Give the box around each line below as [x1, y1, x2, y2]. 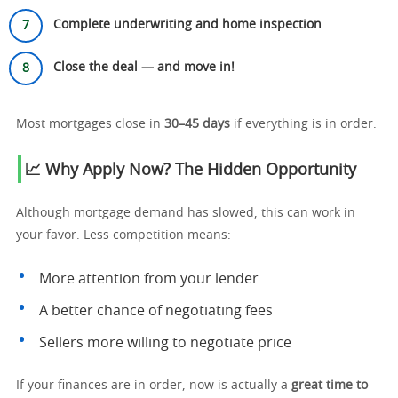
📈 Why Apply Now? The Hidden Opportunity [25, 163, 356, 179]
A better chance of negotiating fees [39, 304, 273, 318]
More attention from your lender [39, 272, 259, 286]
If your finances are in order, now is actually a [16, 379, 291, 392]
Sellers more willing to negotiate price [39, 336, 291, 350]
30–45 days [164, 118, 230, 131]
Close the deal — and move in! [53, 61, 235, 74]
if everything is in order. [230, 118, 377, 131]
